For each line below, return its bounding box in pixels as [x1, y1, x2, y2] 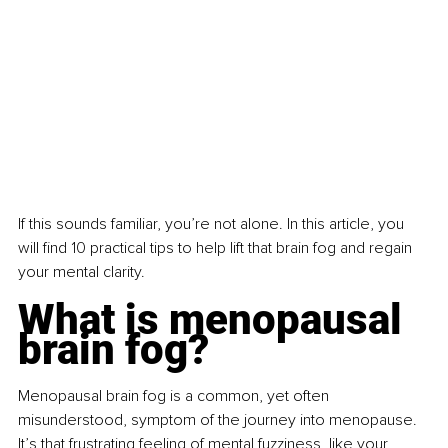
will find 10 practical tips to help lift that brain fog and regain [18, 237, 416, 258]
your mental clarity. [18, 261, 145, 282]
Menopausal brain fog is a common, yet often [18, 385, 333, 406]
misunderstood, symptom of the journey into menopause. [18, 409, 421, 430]
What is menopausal [18, 294, 412, 344]
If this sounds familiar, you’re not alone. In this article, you [18, 213, 408, 234]
